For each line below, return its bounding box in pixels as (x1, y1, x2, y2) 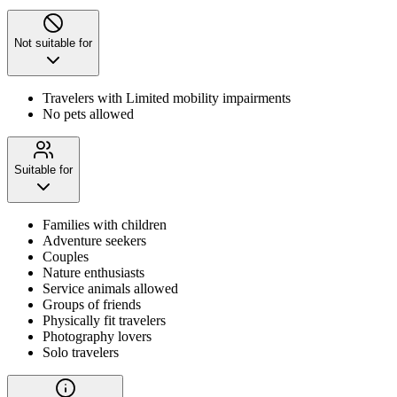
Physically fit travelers (43, 312, 166, 328)
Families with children (43, 216, 167, 232)
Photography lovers (43, 328, 152, 344)
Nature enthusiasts (43, 264, 144, 280)
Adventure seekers (43, 232, 146, 248)
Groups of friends (43, 296, 141, 312)
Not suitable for (14, 35, 92, 50)
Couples (43, 248, 89, 264)
